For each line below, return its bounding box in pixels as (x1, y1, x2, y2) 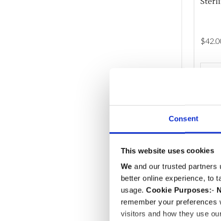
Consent (169, 114, 198, 122)
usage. (120, 185, 146, 194)
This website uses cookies (120, 146, 214, 155)
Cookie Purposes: (146, 185, 212, 194)
